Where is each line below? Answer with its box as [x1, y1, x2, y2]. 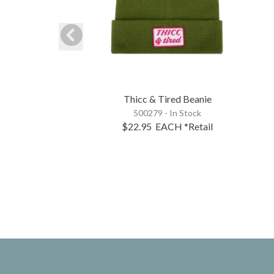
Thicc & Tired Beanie [123, 92, 212, 105]
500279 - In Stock [133, 107, 202, 118]
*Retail [184, 120, 213, 132]
